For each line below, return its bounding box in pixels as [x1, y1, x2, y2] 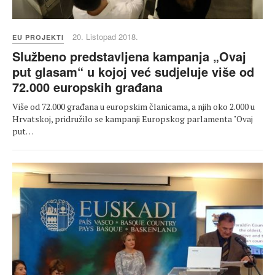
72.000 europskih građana [12, 77, 163, 96]
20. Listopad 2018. [72, 30, 138, 42]
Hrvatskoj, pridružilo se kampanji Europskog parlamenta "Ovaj [12, 112, 253, 125]
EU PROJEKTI [12, 32, 64, 42]
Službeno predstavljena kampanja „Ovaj [12, 47, 246, 65]
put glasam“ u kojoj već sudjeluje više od [12, 62, 254, 80]
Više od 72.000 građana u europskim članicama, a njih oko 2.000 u [12, 100, 255, 112]
